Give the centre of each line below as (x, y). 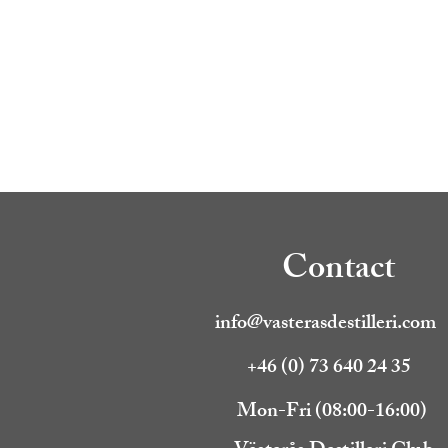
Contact (338, 271)
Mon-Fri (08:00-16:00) (332, 412)
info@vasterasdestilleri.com (325, 324)
